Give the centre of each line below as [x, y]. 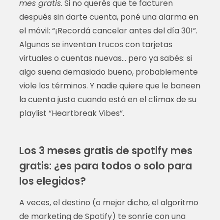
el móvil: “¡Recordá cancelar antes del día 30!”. [108, 30]
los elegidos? [52, 181]
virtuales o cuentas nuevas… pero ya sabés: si [105, 58]
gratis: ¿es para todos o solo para [105, 165]
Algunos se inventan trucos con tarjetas [96, 44]
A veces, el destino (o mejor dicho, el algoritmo [109, 202]
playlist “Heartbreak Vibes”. [71, 113]
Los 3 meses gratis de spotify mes [106, 150]
